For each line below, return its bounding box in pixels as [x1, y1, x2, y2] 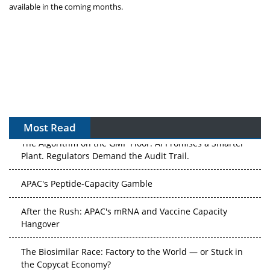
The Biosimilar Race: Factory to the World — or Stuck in [21, 244, 243, 256]
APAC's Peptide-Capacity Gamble [21, 176, 152, 188]
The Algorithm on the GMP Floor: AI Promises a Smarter [21, 136, 244, 148]
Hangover [21, 216, 60, 228]
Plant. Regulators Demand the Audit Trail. [21, 148, 189, 160]
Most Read [24, 120, 76, 134]
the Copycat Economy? [21, 257, 111, 269]
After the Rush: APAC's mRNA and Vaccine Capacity [21, 204, 227, 216]
